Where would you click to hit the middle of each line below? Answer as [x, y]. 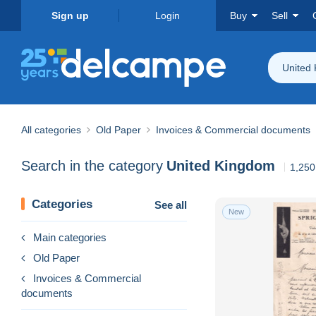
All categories [51, 129]
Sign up [70, 16]
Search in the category [92, 166]
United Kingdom [221, 166]
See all [171, 205]
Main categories [70, 237]
